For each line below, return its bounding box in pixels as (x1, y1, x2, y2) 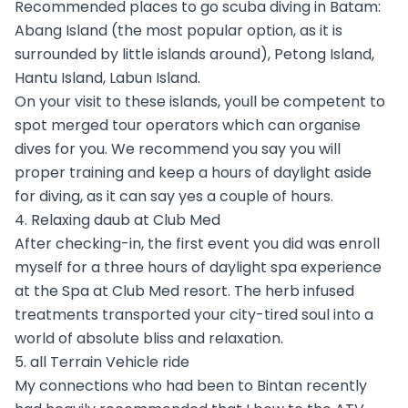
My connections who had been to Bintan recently (15, 374, 367, 396)
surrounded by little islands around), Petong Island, (15, 43, 374, 65)
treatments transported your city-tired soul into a (15, 303, 373, 325)
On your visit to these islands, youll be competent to (15, 90, 385, 112)
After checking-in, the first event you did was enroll (15, 232, 380, 254)
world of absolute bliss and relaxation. (15, 327, 283, 349)
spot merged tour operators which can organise (15, 114, 361, 136)
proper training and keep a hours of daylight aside (15, 161, 372, 183)
